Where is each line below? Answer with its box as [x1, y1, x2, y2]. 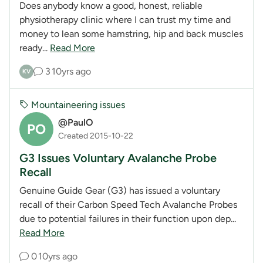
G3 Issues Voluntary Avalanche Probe [19, 150, 217, 165]
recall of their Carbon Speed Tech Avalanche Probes [19, 198, 237, 210]
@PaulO [58, 117, 93, 129]
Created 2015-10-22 [58, 131, 133, 141]
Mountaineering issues [29, 99, 125, 110]
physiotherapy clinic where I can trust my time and [19, 14, 231, 25]
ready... [19, 42, 50, 53]
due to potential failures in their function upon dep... [19, 213, 236, 224]
